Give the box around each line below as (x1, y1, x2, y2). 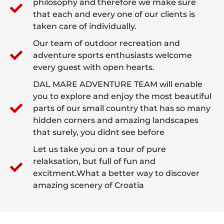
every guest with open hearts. (33, 62, 155, 72)
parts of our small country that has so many (33, 103, 211, 113)
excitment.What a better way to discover (33, 168, 200, 178)
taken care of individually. (33, 21, 137, 31)
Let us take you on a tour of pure (33, 144, 166, 154)
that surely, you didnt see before (33, 127, 165, 137)
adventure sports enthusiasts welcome (33, 50, 192, 60)
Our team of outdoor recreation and (33, 38, 180, 48)
